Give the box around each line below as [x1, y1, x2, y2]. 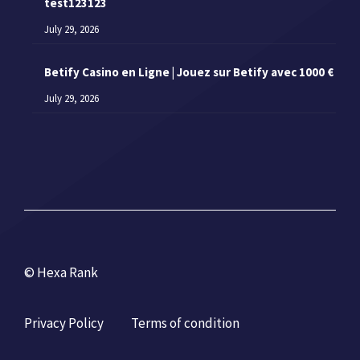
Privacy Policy [24, 313, 104, 332]
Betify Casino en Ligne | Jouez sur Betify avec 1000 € [44, 64, 333, 80]
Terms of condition [131, 313, 239, 332]
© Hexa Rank [24, 264, 98, 282]
